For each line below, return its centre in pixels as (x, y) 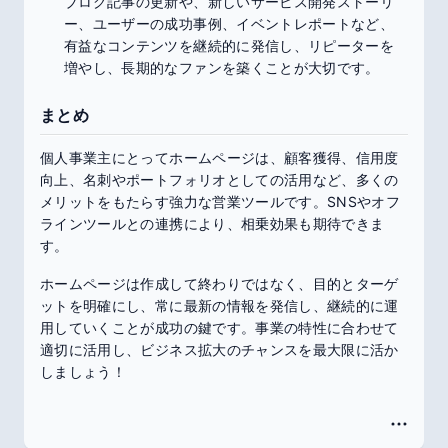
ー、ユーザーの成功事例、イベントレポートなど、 (229, 23)
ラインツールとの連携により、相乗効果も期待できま (212, 223)
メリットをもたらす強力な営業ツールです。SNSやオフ (220, 201)
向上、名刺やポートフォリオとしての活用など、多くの (219, 179)
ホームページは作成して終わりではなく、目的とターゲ (219, 283)
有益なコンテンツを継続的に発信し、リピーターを (229, 45)
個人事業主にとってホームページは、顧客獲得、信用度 (219, 157)
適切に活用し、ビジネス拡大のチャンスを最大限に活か (219, 349)
